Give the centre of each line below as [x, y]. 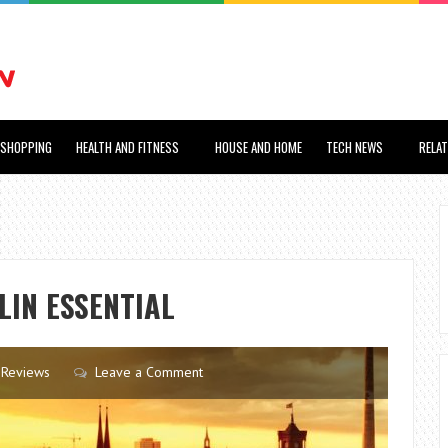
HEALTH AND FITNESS [127, 147]
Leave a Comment [149, 372]
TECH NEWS [354, 147]
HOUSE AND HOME [258, 147]
